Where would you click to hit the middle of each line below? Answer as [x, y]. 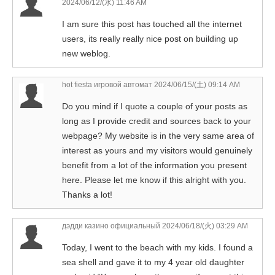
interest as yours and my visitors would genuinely [157, 151]
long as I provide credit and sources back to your [157, 121]
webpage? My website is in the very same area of [158, 136]
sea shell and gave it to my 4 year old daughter [153, 262]
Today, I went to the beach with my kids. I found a [157, 248]
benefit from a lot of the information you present [154, 165]
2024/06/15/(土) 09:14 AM [196, 85]
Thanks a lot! [87, 195]
